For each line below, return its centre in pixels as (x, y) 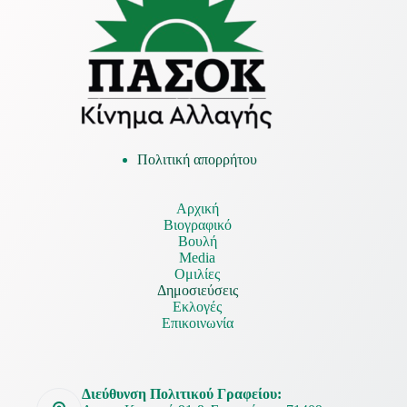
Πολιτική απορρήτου (198, 160)
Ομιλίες (198, 274)
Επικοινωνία (197, 323)
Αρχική (197, 209)
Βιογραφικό (197, 225)
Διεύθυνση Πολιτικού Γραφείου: (182, 394)
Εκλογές (198, 307)
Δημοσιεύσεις (197, 291)
